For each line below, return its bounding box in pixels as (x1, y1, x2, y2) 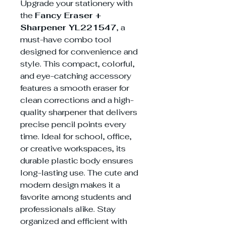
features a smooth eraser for (20, 82, 129, 93)
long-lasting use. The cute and (20, 167, 138, 178)
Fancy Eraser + (35, 10, 101, 21)
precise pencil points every (20, 119, 126, 130)
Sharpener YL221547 (20, 22, 117, 33)
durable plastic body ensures (20, 155, 133, 166)
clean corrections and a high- (20, 94, 134, 105)
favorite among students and (20, 191, 131, 202)
